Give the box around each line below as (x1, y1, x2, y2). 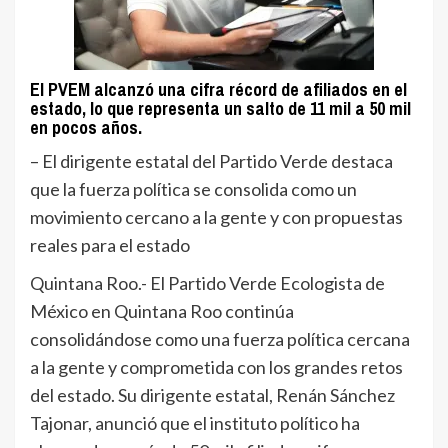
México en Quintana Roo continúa (30, 299, 294, 322)
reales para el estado (30, 233, 190, 256)
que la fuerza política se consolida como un (30, 177, 357, 200)
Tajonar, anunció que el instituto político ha (30, 411, 360, 434)
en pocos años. (30, 114, 142, 140)
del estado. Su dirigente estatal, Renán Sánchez (30, 383, 395, 406)
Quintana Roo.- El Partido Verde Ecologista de (30, 271, 385, 294)
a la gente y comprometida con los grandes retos (30, 355, 403, 378)
